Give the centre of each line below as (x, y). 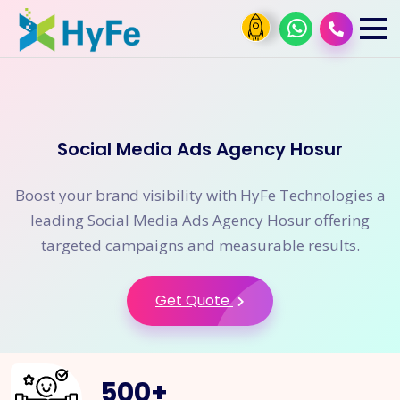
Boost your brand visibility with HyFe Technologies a (200, 195)
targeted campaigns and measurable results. (200, 245)
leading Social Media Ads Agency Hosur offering (200, 220)
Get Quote (194, 300)
